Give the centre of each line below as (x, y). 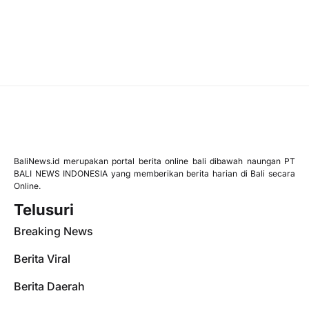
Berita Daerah (49, 287)
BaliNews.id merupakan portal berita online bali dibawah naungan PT (154, 161)
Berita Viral (42, 259)
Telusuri (44, 210)
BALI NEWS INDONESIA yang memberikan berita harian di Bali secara (154, 174)
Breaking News (53, 231)
